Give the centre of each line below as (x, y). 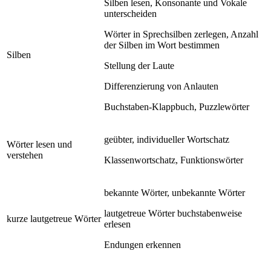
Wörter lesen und (39, 144)
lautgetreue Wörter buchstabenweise (173, 213)
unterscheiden (130, 13)
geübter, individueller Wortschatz (167, 139)
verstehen (25, 155)
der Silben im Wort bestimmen (162, 45)
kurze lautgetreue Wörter (54, 218)
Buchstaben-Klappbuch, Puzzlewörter (177, 106)
